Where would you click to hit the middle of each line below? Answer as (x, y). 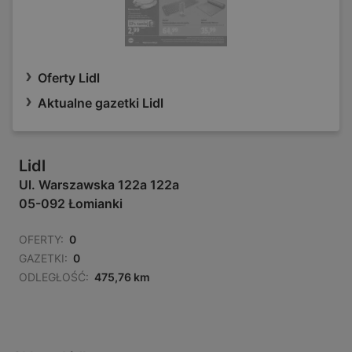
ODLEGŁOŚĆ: (54, 277)
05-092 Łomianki (71, 204)
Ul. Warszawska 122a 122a (99, 185)
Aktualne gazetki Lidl (101, 103)
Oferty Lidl (69, 78)
